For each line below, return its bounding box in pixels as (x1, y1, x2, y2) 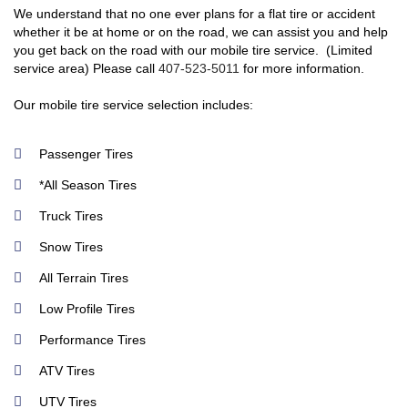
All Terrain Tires (39, 270, 128, 285)
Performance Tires (39, 332, 146, 347)
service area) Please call (14, 61, 158, 76)
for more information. (240, 61, 364, 76)
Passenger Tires (39, 147, 133, 161)
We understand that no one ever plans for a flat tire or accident (14, 6, 375, 21)
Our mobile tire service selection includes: (14, 97, 253, 112)
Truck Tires (39, 209, 103, 223)
